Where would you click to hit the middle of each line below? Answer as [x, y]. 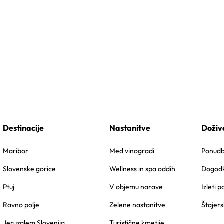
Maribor [16, 151]
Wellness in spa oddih [143, 169]
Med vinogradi [132, 151]
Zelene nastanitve [138, 205]
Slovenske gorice [30, 169]
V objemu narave [136, 187]
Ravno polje [21, 205]
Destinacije [24, 128]
